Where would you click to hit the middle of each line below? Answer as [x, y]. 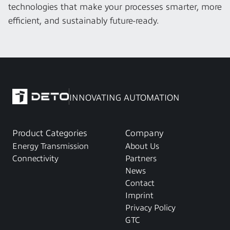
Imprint [139, 195]
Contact [140, 182]
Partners [141, 158]
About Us [142, 145]
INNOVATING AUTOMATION [124, 97]
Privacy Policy [150, 207]
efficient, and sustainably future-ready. [84, 20]
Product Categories [50, 132]
